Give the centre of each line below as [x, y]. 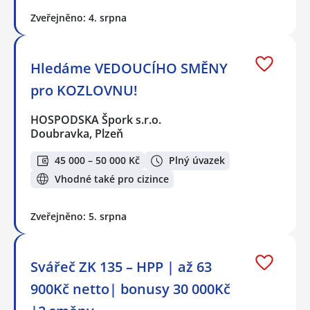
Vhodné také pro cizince [112, 179]
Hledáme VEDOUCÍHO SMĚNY [129, 68]
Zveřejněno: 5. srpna [79, 217]
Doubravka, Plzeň [77, 133]
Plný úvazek [197, 161]
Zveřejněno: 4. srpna [79, 17]
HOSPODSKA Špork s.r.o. [97, 119]
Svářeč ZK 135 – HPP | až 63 [121, 267]
